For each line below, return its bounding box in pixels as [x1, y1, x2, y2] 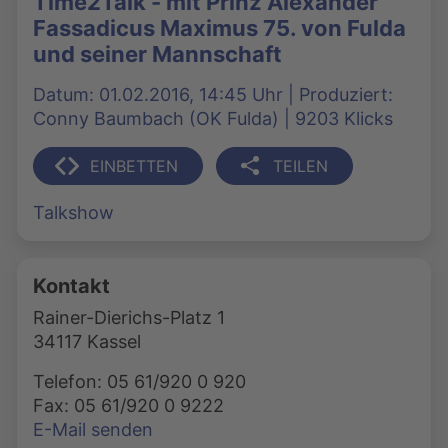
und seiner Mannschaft [33, 40, 282, 67]
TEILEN [273, 155, 328, 176]
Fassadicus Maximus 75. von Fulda [33, 14, 406, 41]
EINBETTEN [90, 155, 178, 176]
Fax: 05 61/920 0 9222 [33, 394, 224, 416]
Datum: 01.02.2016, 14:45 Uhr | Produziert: [33, 83, 393, 105]
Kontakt [33, 273, 110, 298]
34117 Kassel [33, 330, 141, 352]
